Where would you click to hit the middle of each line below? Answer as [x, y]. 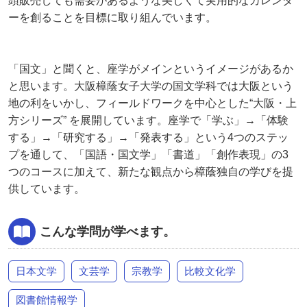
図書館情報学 [47, 300]
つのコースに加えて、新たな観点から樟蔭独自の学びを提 [151, 172]
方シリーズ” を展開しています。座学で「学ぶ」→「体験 [148, 120]
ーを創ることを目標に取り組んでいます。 [112, 17]
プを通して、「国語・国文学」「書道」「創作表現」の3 [148, 155]
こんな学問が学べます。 [108, 232]
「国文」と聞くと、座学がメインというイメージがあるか [151, 69]
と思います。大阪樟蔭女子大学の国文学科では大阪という [151, 86]
